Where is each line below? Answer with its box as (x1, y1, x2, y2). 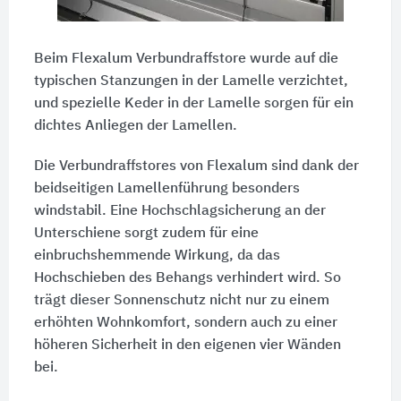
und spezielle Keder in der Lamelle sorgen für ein (33, 96, 354, 111)
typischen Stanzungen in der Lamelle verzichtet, (33, 73, 348, 89)
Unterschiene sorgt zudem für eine (33, 226, 259, 241)
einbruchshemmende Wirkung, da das (33, 248, 280, 263)
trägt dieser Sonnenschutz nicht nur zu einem (33, 293, 329, 308)
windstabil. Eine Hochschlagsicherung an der (33, 203, 326, 218)
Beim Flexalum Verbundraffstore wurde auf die (33, 51, 338, 66)
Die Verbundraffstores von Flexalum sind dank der (33, 158, 359, 174)
